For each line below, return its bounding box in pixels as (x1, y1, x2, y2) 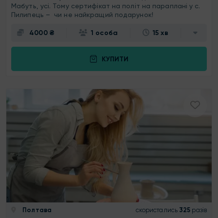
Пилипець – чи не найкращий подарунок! (11, 11, 155, 19)
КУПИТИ (101, 54, 128, 63)
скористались (135, 206, 178, 214)
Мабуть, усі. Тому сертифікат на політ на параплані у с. (11, 2, 200, 10)
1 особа (91, 29, 118, 37)
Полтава (21, 206, 52, 214)
